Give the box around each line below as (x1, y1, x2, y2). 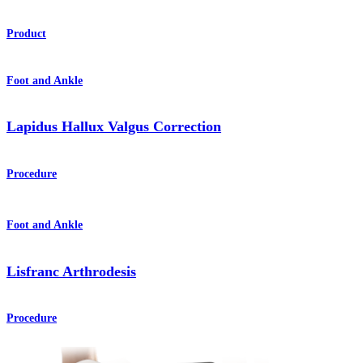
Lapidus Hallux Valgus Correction (6, 118, 221, 135)
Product (6, 28, 46, 41)
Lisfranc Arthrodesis (6, 263, 136, 280)
